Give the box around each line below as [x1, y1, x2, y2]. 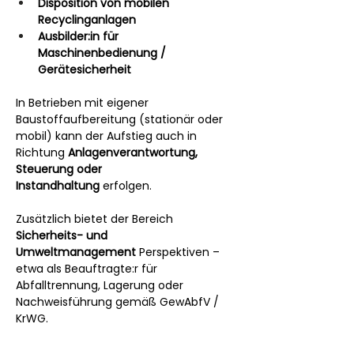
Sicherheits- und [16, 227, 111, 243]
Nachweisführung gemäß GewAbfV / [16, 293, 222, 310]
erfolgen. [100, 177, 152, 194]
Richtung [16, 144, 68, 160]
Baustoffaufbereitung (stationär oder [16, 111, 226, 127]
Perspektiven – [136, 243, 223, 260]
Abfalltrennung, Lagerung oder [16, 277, 186, 293]
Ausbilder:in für [38, 28, 122, 44]
